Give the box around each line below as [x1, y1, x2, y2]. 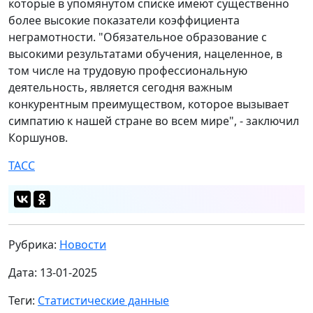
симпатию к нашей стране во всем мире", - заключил [8, 112, 299, 129]
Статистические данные [38, 292, 169, 308]
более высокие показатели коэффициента [8, 12, 240, 28]
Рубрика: [8, 236, 59, 252]
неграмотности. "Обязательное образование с [8, 29, 267, 45]
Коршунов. [8, 129, 71, 145]
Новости [59, 236, 106, 252]
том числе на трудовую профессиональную [8, 62, 247, 78]
